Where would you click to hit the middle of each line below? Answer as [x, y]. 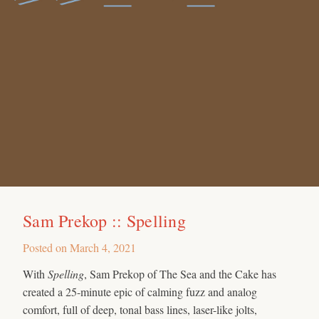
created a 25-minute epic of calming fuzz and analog [140, 291]
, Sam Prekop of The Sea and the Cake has [180, 273]
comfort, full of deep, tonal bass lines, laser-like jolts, [140, 309]
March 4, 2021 [103, 247]
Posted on [46, 247]
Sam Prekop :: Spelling [104, 220]
